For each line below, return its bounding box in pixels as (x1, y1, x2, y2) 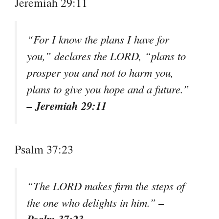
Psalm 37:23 (15, 141, 73, 157)
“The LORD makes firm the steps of (27, 178, 185, 194)
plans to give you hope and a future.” (27, 82, 189, 97)
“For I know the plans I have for (27, 32, 169, 47)
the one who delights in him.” (27, 195, 159, 210)
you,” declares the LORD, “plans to (27, 48, 186, 64)
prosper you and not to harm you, (27, 65, 174, 80)
